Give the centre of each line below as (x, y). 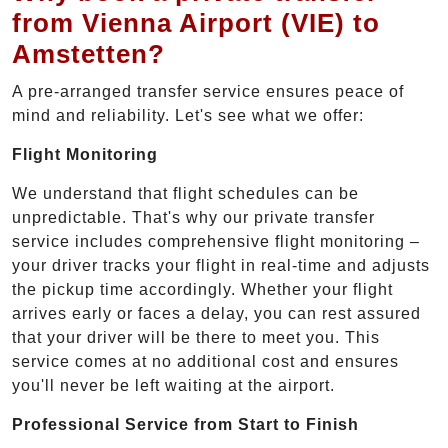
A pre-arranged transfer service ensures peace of (208, 92)
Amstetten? (88, 54)
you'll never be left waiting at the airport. (173, 386)
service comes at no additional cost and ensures (205, 362)
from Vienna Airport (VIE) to (196, 23)
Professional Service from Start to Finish (185, 425)
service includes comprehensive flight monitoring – (216, 242)
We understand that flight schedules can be (185, 194)
